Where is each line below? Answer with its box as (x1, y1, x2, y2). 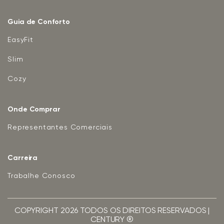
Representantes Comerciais (7, 123, 112, 131)
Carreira (7, 154, 38, 161)
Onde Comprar (7, 105, 60, 113)
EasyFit (7, 36, 33, 43)
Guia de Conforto (7, 18, 70, 25)
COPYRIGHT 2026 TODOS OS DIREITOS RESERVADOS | (14, 206, 210, 215)
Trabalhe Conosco (7, 172, 75, 179)
